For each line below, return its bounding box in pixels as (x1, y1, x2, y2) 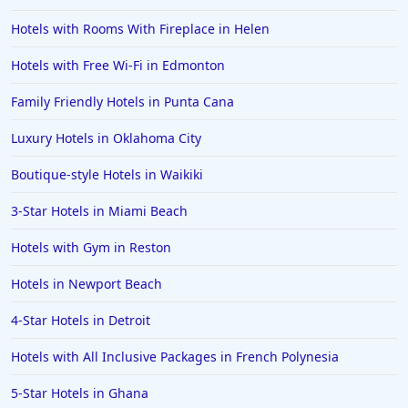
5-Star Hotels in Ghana (11, 384, 148, 403)
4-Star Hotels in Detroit (11, 311, 150, 330)
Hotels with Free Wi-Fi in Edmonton (11, 56, 225, 75)
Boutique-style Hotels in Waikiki (11, 166, 203, 184)
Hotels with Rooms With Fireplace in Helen (11, 20, 270, 38)
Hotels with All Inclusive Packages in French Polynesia (11, 348, 339, 366)
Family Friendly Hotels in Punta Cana (11, 93, 234, 111)
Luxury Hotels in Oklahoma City (11, 129, 201, 148)
